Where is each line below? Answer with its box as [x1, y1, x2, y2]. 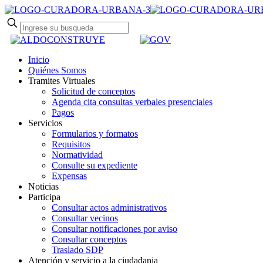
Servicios [28, 118, 62, 129]
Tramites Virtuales [28, 76, 95, 86]
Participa [28, 192, 60, 203]
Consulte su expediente [52, 160, 137, 171]
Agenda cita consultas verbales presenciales [52, 97, 213, 107]
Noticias [28, 181, 59, 192]
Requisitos [52, 139, 90, 150]
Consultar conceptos [52, 234, 127, 245]
